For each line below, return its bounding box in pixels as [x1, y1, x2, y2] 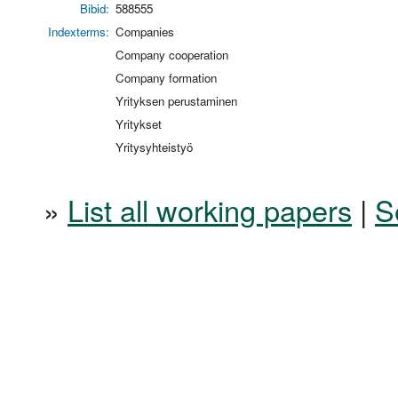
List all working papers [68, 188, 352, 230]
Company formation [115, 68, 217, 86]
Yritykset [115, 115, 162, 132]
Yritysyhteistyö [115, 138, 193, 155]
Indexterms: [48, 22, 109, 40]
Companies [115, 22, 174, 40]
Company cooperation [115, 45, 228, 63]
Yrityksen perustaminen [115, 92, 237, 109]
